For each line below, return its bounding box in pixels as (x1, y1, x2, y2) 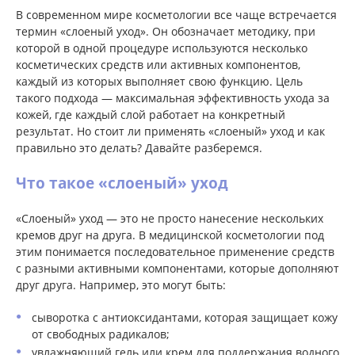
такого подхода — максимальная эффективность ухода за (16, 90, 330, 105)
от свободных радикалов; (32, 326, 170, 342)
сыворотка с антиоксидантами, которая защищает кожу (32, 310, 338, 325)
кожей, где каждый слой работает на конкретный (16, 107, 285, 122)
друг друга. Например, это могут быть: (16, 277, 226, 292)
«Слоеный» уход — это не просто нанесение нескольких (16, 211, 323, 226)
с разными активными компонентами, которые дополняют (16, 261, 339, 276)
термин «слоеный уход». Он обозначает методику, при (16, 24, 315, 39)
